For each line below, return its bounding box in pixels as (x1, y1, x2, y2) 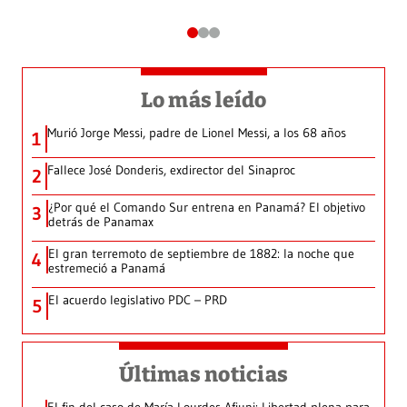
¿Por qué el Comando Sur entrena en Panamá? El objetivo (48, 199, 365, 216)
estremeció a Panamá (48, 260, 165, 277)
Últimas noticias (119, 362, 288, 388)
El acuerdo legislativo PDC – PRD (48, 292, 227, 309)
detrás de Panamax (48, 213, 154, 231)
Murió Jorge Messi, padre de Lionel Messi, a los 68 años (47, 124, 346, 142)
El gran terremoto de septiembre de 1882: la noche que (48, 245, 354, 263)
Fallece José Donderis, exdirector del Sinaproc (47, 162, 295, 179)
